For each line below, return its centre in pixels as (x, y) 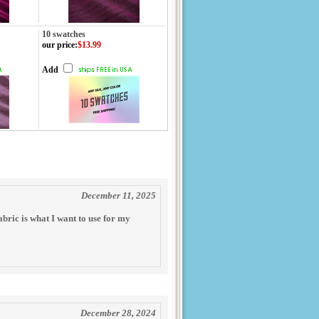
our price (58, 45)
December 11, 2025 (119, 195)
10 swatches (64, 34)
